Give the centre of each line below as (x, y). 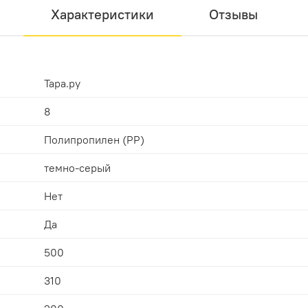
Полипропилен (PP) (94, 139)
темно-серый (77, 167)
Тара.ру (62, 83)
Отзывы (233, 14)
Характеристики (102, 14)
